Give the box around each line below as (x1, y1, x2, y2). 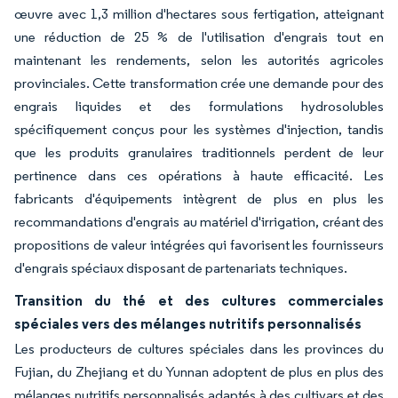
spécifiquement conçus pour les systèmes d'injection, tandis (14, 121, 384, 139)
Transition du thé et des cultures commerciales (14, 291, 384, 310)
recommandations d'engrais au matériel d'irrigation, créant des (14, 213, 384, 231)
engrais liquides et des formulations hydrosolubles (14, 98, 384, 115)
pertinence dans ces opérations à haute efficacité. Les (14, 167, 384, 185)
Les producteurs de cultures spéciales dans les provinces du (14, 340, 384, 358)
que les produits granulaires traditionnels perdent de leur (14, 144, 384, 162)
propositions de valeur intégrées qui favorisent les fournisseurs (14, 236, 384, 254)
